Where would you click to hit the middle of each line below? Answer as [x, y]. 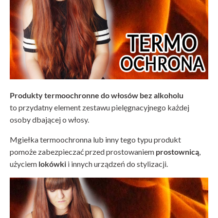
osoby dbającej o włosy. [49, 119]
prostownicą [177, 151]
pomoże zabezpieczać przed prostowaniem [83, 151]
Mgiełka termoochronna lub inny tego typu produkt [95, 139]
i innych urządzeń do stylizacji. [117, 163]
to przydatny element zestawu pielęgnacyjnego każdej [100, 107]
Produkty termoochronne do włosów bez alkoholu [97, 95]
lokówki [52, 163]
